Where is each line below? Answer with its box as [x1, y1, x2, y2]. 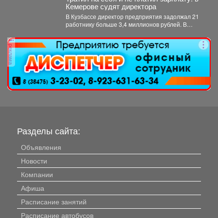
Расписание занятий [21, 196, 87, 206]
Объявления [21, 142, 61, 152]
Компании [21, 169, 53, 179]
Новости [21, 155, 47, 165]
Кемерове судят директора [65, 1, 156, 12]
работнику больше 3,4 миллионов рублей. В [65, 20, 183, 29]
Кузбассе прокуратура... [65, 28, 132, 36]
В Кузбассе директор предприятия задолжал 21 [65, 12, 199, 21]
